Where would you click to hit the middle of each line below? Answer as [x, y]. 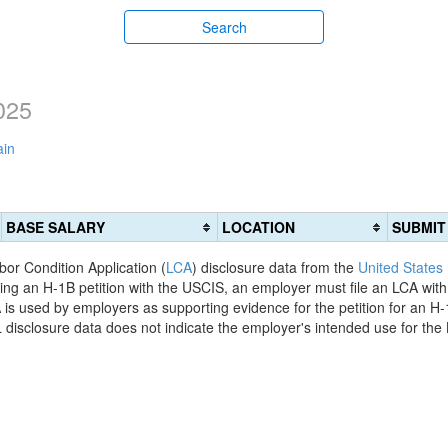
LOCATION [258, 227]
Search [224, 27]
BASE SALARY [55, 227]
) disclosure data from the [274, 267]
